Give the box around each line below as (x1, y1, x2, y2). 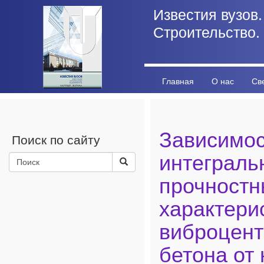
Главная (162, 77, 194, 86)
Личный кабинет (162, 113, 225, 123)
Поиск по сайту (12, 133, 100, 147)
